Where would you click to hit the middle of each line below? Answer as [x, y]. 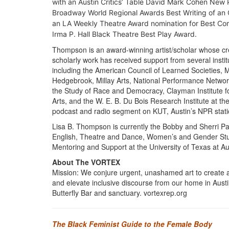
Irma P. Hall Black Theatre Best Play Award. [124, 34]
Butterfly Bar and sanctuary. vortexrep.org [120, 193]
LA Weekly [81, 24]
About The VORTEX [86, 162]
